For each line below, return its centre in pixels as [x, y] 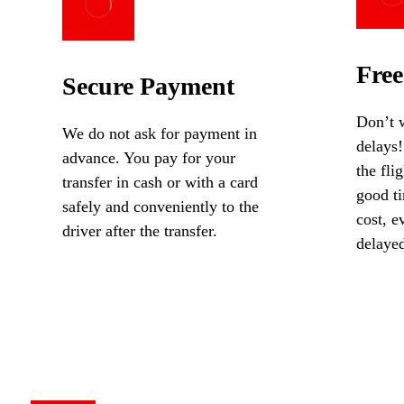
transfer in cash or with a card [160, 183]
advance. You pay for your [148, 158]
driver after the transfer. [139, 231]
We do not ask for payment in [159, 134]
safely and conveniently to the [160, 207]
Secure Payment [148, 87]
